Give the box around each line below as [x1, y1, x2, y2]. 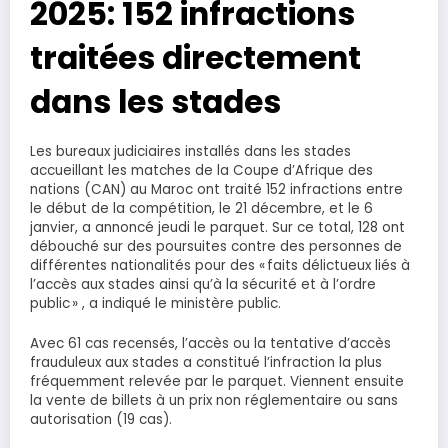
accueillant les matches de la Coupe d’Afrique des [30, 160, 373, 180]
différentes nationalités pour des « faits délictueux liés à [30, 255, 410, 275]
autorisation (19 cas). [30, 410, 172, 430]
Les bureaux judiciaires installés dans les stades [30, 141, 351, 161]
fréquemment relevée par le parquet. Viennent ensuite [30, 372, 404, 392]
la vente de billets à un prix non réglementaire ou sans [30, 391, 398, 411]
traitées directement [30, 35, 361, 80]
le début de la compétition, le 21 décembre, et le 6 [30, 198, 373, 218]
